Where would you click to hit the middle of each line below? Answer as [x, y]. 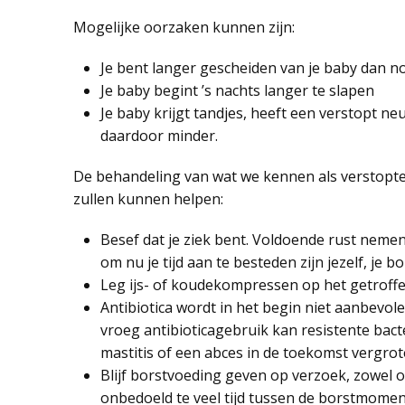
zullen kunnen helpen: [148, 199]
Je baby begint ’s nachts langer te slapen [237, 90]
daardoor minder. [159, 136]
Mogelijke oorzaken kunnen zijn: [184, 27]
